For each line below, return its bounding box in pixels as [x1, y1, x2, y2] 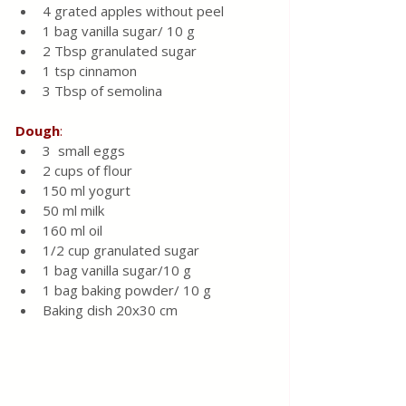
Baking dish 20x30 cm [43, 301, 178, 319]
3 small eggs [43, 141, 129, 159]
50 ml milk [43, 201, 108, 219]
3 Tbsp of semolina [43, 82, 166, 100]
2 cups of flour [43, 161, 132, 179]
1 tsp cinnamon [43, 62, 140, 80]
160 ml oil [43, 221, 106, 239]
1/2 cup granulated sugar [43, 241, 203, 259]
